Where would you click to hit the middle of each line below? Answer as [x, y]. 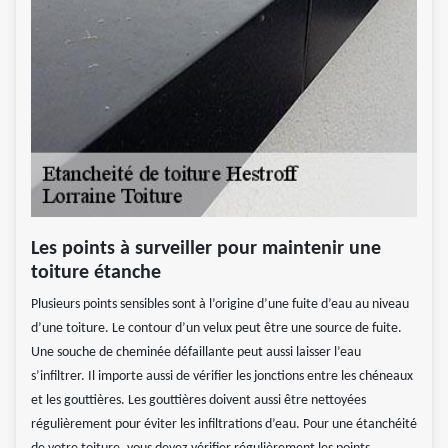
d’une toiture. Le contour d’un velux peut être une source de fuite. [216, 328]
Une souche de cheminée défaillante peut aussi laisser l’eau [196, 352]
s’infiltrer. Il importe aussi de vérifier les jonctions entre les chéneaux [222, 376]
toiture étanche [96, 272]
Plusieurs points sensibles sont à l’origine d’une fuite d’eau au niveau [220, 304]
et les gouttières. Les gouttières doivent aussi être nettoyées [198, 400]
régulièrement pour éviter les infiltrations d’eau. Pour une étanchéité [224, 424]
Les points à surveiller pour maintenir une [206, 248]
